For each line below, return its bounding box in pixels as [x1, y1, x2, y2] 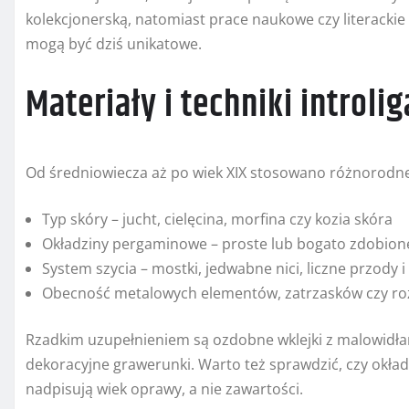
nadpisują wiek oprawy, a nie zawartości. [26, 379, 303, 400]
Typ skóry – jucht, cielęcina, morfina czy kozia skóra [42, 209, 393, 230]
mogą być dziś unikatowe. [26, 34, 202, 55]
